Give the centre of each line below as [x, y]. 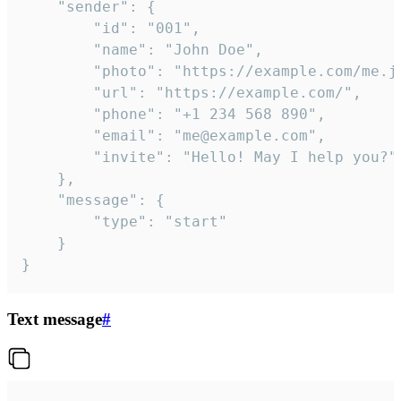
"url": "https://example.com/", [57, 92]
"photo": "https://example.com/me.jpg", [57, 71]
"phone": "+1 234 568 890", [57, 114]
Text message [55, 320]
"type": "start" [57, 221]
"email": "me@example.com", [57, 135]
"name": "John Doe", [57, 49]
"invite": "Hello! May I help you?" [57, 157]
